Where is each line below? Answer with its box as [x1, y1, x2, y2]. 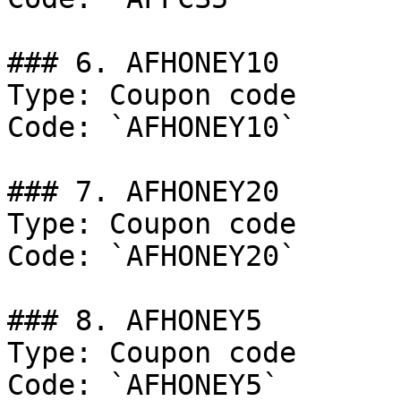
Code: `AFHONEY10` [7, 111, 296, 143]
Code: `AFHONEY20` [7, 240, 296, 272]
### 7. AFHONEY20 [7, 175, 279, 208]
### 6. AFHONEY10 [7, 47, 279, 79]
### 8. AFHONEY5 [7, 304, 262, 337]
